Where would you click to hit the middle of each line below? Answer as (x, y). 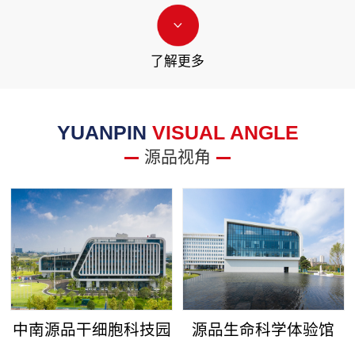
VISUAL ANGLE (225, 132)
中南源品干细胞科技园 (92, 330)
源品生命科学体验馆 (263, 330)
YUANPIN (104, 132)
